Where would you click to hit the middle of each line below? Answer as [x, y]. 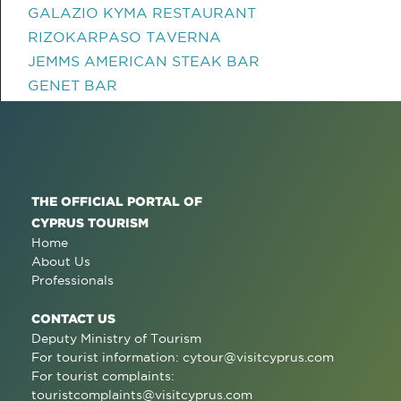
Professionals [73, 280]
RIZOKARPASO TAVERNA [124, 37]
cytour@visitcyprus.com [258, 357]
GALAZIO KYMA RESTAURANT [142, 13]
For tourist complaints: [103, 376]
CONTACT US [73, 318]
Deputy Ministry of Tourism [116, 338]
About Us [61, 261]
